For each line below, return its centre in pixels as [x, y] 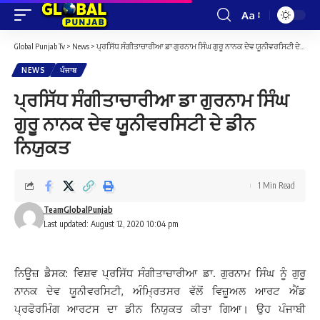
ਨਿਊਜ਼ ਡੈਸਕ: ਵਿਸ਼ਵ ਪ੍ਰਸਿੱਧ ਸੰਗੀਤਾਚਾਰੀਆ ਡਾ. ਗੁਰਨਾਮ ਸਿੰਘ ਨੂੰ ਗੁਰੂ [160, 273]
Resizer [259, 41]
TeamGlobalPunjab [78, 210]
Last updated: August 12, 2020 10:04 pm [111, 224]
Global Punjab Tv [40, 46]
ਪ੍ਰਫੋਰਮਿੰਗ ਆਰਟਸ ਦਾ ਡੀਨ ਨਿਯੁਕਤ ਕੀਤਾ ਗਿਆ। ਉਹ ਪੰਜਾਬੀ [160, 309]
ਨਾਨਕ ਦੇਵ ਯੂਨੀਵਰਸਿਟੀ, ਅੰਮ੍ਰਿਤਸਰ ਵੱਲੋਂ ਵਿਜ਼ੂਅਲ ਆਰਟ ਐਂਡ [160, 291]
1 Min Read [276, 185]
